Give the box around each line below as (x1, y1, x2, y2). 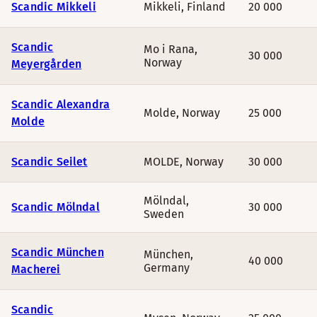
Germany (144, 261, 190, 275)
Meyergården (11, 57, 82, 71)
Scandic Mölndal (11, 200, 100, 214)
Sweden (144, 207, 184, 221)
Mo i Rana (144, 42, 195, 56)
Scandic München (11, 246, 104, 259)
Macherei (11, 263, 61, 276)
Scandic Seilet (11, 155, 88, 168)
